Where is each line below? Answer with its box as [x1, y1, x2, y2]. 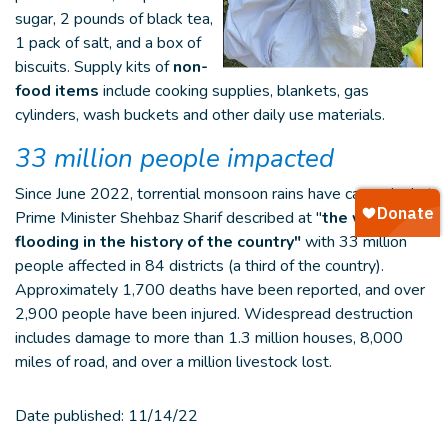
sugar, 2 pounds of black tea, [15, 8, 213, 30]
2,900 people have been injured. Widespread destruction [15, 303, 413, 325]
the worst [322, 207, 398, 229]
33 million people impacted [15, 141, 334, 176]
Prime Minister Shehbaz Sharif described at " [15, 207, 322, 229]
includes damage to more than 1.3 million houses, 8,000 [15, 327, 403, 349]
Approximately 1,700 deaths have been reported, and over [15, 279, 425, 301]
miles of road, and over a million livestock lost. [15, 351, 332, 373]
